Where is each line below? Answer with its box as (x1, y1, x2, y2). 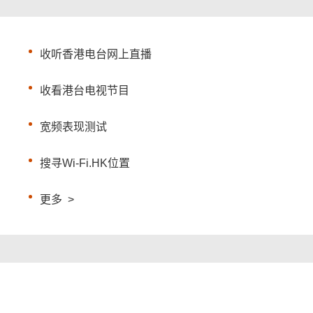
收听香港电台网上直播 (40, 48, 152, 60)
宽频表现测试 (40, 121, 108, 133)
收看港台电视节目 (40, 85, 130, 96)
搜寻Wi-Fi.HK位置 (40, 157, 131, 169)
